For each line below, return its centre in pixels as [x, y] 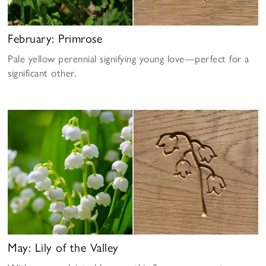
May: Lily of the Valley [63, 247]
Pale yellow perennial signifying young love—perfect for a [129, 58]
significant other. [42, 73]
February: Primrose [55, 38]
